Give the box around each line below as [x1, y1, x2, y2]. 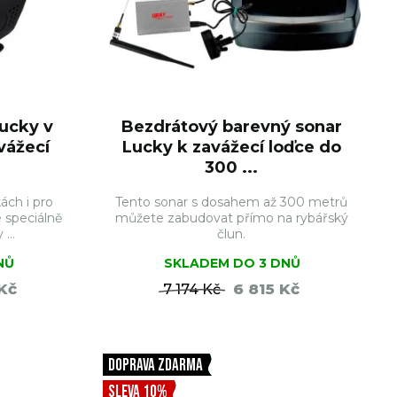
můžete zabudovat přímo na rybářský [114, 210, 348, 226]
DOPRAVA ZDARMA [107, 355, 203, 376]
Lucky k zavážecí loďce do [121, 137, 341, 157]
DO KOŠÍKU [244, 323, 317, 339]
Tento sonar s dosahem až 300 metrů [115, 194, 348, 210]
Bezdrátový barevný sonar [121, 117, 342, 136]
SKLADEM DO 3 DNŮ [164, 255, 301, 271]
